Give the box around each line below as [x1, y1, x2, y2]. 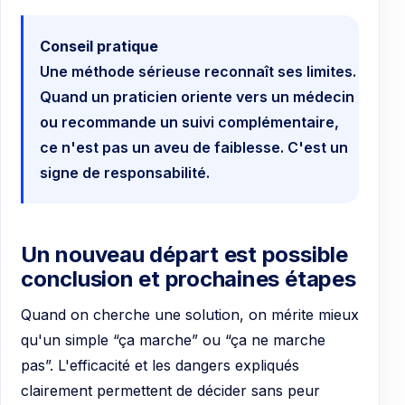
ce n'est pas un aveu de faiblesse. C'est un [40, 137, 348, 156]
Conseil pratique [40, 36, 158, 55]
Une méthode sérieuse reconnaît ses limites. [40, 61, 356, 80]
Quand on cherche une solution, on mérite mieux [21, 305, 359, 324]
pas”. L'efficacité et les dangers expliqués [21, 355, 299, 374]
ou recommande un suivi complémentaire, [40, 112, 339, 131]
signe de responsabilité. [40, 163, 210, 182]
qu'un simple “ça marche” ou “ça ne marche [21, 330, 325, 349]
